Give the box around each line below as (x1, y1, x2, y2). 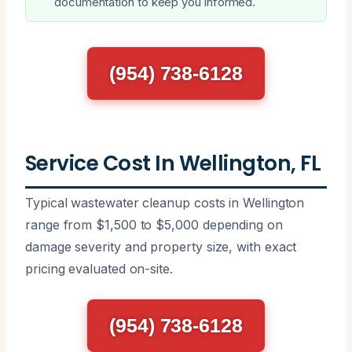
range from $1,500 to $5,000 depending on (25, 216, 283, 233)
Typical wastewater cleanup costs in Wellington (25, 194, 305, 211)
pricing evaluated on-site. (25, 260, 173, 277)
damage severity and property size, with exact (25, 238, 297, 255)
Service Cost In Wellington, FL (25, 148, 321, 178)
